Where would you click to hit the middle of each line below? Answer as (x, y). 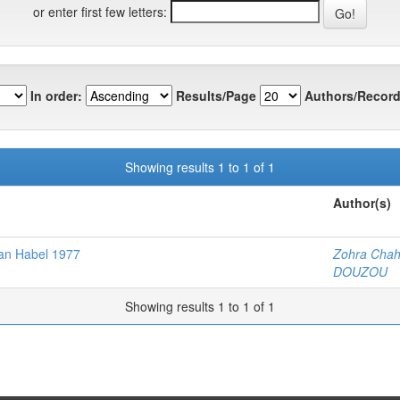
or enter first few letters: (100, 11)
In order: (56, 95)
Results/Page (216, 95)
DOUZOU (360, 271)
